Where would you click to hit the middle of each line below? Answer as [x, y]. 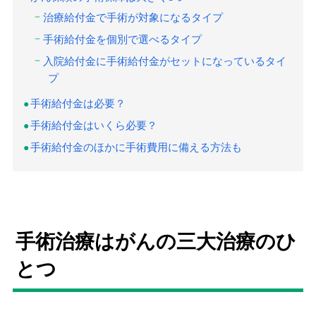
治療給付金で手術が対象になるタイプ [133, 17]
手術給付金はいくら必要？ [94, 125]
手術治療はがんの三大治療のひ [156, 241]
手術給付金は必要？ [78, 103]
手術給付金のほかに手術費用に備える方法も [136, 147]
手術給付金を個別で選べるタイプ [122, 39]
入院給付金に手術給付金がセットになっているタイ [165, 61]
